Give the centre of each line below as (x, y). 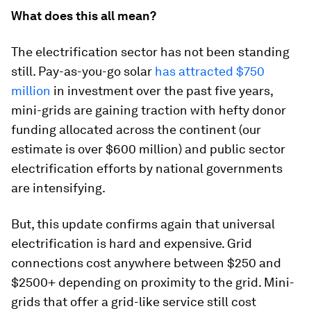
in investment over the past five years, (162, 91)
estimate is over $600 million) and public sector (148, 149)
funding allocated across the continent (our (136, 129)
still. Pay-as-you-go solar (83, 71)
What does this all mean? (84, 16)
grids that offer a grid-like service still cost (134, 302)
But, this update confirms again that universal (143, 224)
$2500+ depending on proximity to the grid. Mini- (153, 282)
